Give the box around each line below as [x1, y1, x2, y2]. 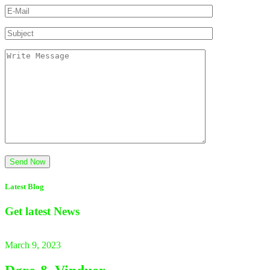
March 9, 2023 [5, 240, 61, 251]
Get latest [5, 204, 54, 218]
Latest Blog [5, 181, 44, 191]
